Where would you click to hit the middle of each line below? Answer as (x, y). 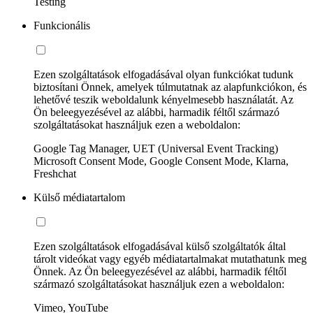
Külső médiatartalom (79, 197)
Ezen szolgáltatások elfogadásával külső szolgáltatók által (160, 246)
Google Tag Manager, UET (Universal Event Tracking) (156, 148)
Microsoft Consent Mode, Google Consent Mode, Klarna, (161, 161)
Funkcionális (62, 25)
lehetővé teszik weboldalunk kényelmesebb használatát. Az (163, 99)
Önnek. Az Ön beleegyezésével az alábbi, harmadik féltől (160, 271)
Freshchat (55, 173)
